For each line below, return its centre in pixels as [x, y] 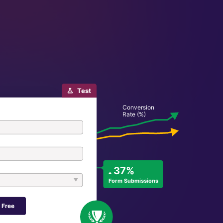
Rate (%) [134, 114]
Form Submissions [134, 180]
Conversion [138, 107]
